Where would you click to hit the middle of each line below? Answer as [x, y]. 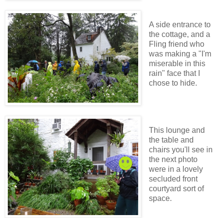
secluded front [173, 179]
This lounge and [177, 130]
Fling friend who [176, 44]
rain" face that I [174, 73]
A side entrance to [180, 24]
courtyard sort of [176, 188]
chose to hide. [173, 83]
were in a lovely [176, 169]
